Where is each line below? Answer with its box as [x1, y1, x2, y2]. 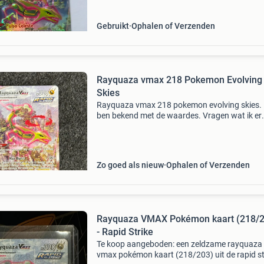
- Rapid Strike [96, 226, 153, 237]
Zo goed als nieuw [96, 160, 164, 170]
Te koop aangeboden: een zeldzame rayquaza [96, 239, 262, 249]
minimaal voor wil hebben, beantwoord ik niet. [96, 121, 263, 131]
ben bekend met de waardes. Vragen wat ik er [96, 111, 262, 120]
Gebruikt [96, 21, 129, 31]
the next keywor [96, 143, 154, 152]
